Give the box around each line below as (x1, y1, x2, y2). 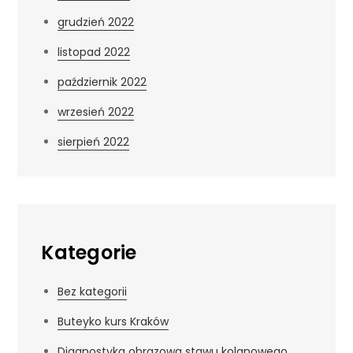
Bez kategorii (58, 283, 128, 299)
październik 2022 (58, 73, 147, 90)
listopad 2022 (58, 43, 131, 60)
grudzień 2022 (58, 13, 135, 30)
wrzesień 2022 (58, 103, 135, 120)
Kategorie (41, 239, 137, 266)
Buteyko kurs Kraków (58, 313, 169, 329)
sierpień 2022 (58, 133, 130, 150)
